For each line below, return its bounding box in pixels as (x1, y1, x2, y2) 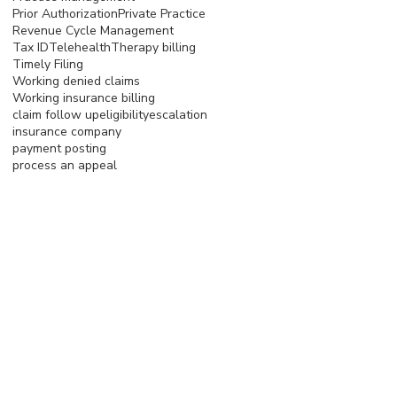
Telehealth (49, 38, 111, 56)
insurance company (12, 122, 121, 140)
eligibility (99, 105, 149, 123)
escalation (149, 105, 207, 123)
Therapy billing (111, 38, 196, 56)
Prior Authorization (12, 4, 118, 22)
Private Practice (118, 4, 206, 22)
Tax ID (12, 38, 49, 56)
